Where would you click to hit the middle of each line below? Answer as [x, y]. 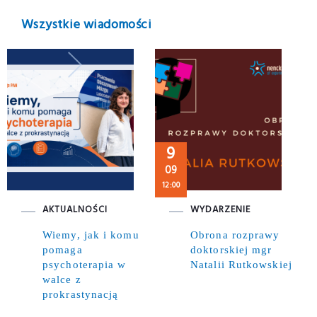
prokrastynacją [81, 294]
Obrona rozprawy [235, 235]
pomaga [63, 249]
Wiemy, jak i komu [91, 235]
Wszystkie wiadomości [86, 25]
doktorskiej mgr [231, 249]
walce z [62, 279]
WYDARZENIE [220, 209]
